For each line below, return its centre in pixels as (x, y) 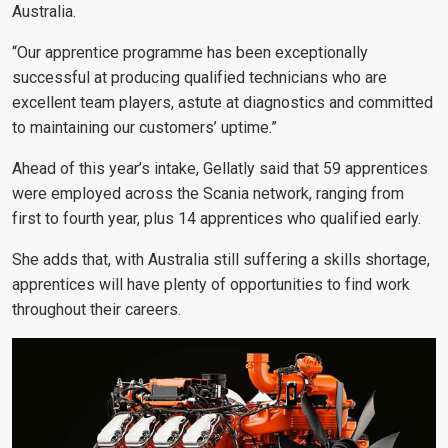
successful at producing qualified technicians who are (199, 77)
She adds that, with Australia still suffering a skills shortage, (221, 259)
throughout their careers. (96, 309)
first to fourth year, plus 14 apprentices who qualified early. (216, 218)
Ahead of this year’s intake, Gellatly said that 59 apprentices (220, 168)
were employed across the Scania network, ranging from (208, 193)
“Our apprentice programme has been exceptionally (190, 52)
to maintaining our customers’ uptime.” (144, 127)
